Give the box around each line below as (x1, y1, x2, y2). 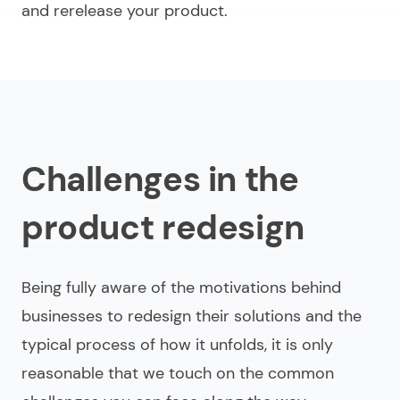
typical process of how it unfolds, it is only (21, 334, 333, 356)
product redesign (21, 205, 304, 251)
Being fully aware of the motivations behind (21, 277, 341, 299)
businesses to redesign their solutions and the (21, 305, 362, 328)
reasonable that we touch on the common (21, 362, 334, 385)
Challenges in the (21, 157, 299, 203)
